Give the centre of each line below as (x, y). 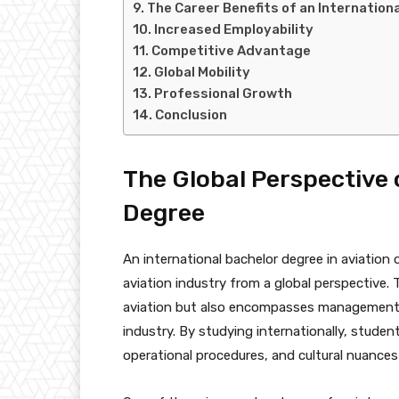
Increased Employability (234, 29)
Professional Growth (223, 93)
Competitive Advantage (231, 50)
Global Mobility (202, 72)
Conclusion (191, 114)
